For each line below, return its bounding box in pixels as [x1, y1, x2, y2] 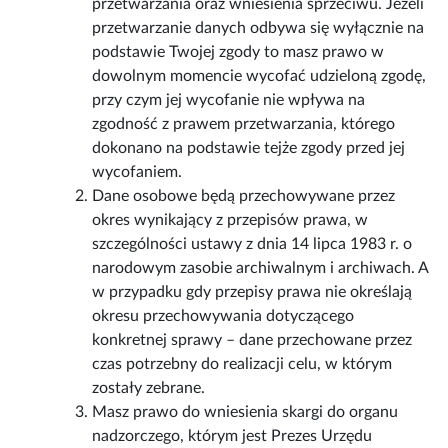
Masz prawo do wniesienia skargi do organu [92, 404, 399, 421]
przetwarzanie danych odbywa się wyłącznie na [92, 20, 425, 37]
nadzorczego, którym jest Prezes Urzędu [92, 428, 373, 445]
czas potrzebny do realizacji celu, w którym [92, 356, 393, 373]
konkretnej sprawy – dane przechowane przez [92, 332, 413, 349]
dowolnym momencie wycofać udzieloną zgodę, [92, 68, 427, 85]
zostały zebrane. [92, 380, 206, 397]
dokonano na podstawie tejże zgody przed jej [92, 140, 406, 157]
